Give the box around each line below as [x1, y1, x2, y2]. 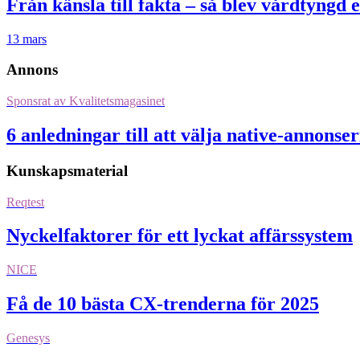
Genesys [6, 331, 50, 346]
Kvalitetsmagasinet [66, 94, 165, 108]
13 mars [6, 31, 47, 46]
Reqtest [6, 194, 44, 209]
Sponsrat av [6, 94, 66, 108]
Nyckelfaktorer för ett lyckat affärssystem [6, 225, 353, 247]
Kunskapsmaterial [6, 162, 128, 179]
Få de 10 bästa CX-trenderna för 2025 [6, 293, 319, 315]
